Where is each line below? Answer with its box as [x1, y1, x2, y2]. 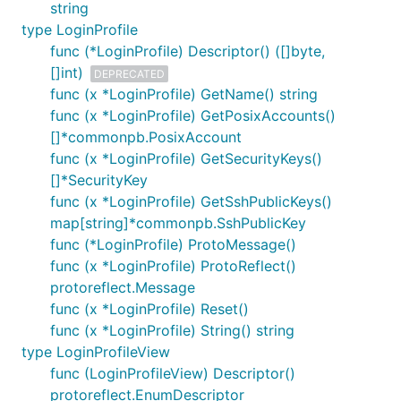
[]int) [50, 64, 83, 81]
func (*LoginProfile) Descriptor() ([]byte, [50, 42, 325, 60]
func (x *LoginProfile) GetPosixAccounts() [50, 107, 336, 124]
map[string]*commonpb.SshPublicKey [50, 214, 306, 232]
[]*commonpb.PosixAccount [50, 128, 242, 146]
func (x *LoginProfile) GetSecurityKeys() [50, 149, 322, 167]
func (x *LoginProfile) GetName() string [50, 85, 318, 103]
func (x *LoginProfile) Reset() [50, 300, 249, 318]
